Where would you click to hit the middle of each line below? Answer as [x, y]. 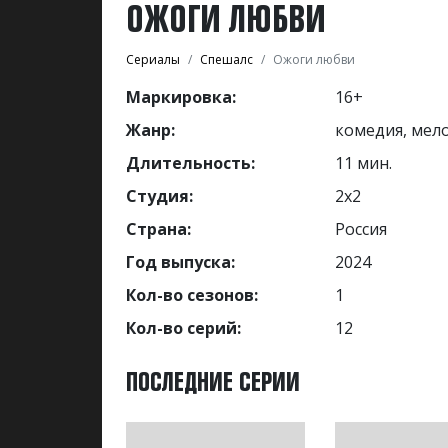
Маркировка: [181, 96]
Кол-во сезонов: [192, 294]
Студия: [159, 195]
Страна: [158, 228]
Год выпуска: [180, 261]
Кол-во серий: [183, 327]
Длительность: [190, 162]
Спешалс [226, 59]
